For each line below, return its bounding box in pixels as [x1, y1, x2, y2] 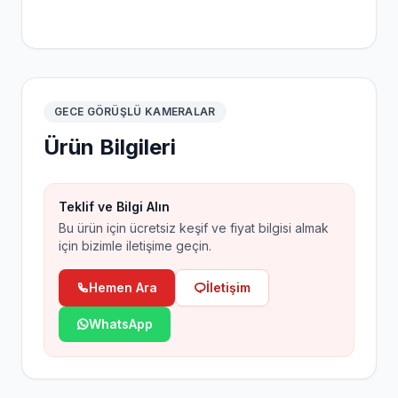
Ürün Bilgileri [44, 134, 176, 160]
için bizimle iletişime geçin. [59, 238, 211, 253]
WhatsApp [89, 316, 153, 331]
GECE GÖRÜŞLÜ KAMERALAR [54, 105, 216, 118]
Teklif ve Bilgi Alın [59, 199, 170, 214]
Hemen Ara [89, 280, 157, 295]
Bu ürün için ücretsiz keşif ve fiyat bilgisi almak [59, 220, 329, 235]
